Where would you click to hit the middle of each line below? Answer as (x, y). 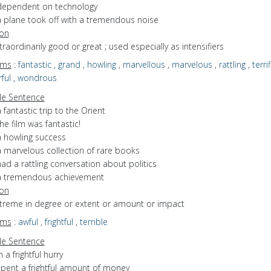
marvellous (144, 64)
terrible (93, 221)
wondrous (37, 77)
